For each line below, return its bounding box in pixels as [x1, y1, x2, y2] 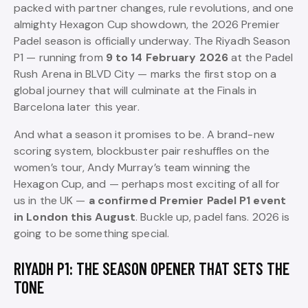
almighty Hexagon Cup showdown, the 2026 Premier [14, 17, 280, 32]
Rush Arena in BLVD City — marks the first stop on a [14, 67, 277, 81]
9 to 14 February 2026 [105, 50, 228, 65]
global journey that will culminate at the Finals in [14, 83, 257, 98]
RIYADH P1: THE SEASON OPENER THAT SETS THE [14, 258, 289, 278]
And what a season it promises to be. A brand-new [14, 127, 274, 142]
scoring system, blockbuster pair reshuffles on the [14, 144, 270, 158]
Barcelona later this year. [14, 100, 140, 114]
